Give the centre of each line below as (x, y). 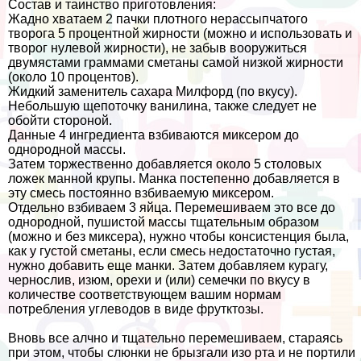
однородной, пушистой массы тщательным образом (164, 222)
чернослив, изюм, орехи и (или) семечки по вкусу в (159, 280)
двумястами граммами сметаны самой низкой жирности (176, 63)
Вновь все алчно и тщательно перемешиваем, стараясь (175, 338)
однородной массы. (67, 150)
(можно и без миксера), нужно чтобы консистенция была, (178, 237)
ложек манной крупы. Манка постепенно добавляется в (174, 179)
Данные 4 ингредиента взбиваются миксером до (154, 135)
